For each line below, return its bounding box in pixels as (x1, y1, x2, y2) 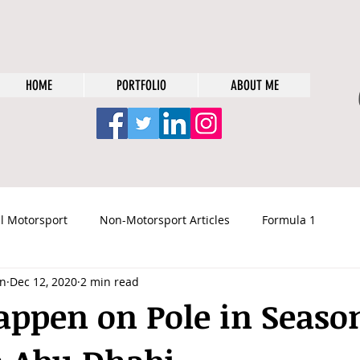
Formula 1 (262, 211, 316, 227)
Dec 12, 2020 (10, 273, 77, 289)
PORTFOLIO (116, 77, 166, 93)
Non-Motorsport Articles (100, 211, 230, 227)
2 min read (80, 273, 139, 289)
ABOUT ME (230, 77, 279, 93)
